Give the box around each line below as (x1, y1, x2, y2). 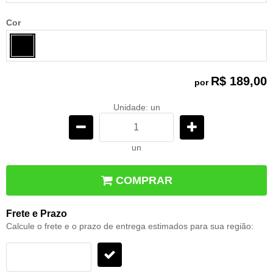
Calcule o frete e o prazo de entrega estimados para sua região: (6, 221, 253, 231)
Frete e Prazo (6, 208, 67, 219)
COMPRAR (116, 174, 172, 186)
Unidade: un (113, 102, 160, 112)
